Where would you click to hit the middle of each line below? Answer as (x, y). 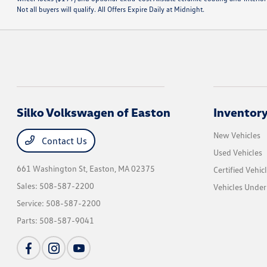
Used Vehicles (237, 153)
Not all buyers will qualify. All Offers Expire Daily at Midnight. (111, 10)
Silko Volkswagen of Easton (94, 112)
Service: (32, 203)
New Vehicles (237, 135)
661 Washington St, (53, 169)
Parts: (28, 221)
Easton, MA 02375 (122, 169)
